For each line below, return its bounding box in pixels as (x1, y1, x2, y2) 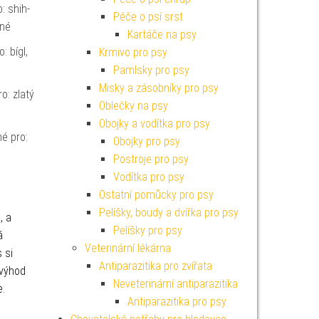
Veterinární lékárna (84, 241, 171, 255)
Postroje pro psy (113, 152, 189, 166)
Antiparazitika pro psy (127, 295, 226, 308)
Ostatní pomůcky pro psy (98, 188, 214, 202)
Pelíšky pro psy (113, 224, 182, 237)
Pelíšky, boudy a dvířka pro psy (98, 206, 239, 219)
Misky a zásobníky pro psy (98, 81, 219, 95)
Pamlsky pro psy (113, 63, 189, 77)
